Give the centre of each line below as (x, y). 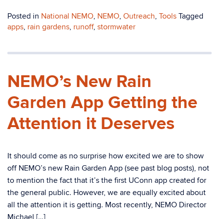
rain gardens (48, 27)
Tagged (191, 16)
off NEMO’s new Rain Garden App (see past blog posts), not (108, 168)
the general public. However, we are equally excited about (107, 193)
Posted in (24, 16)
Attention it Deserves (91, 124)
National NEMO (67, 16)
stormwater (116, 27)
